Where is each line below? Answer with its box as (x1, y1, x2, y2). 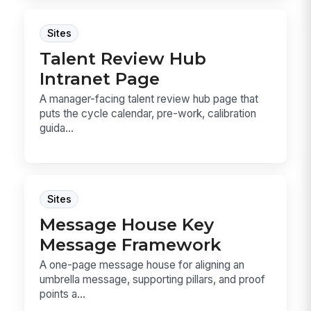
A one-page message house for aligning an (40, 258, 245, 272)
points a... (40, 287, 86, 301)
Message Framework (40, 234, 222, 255)
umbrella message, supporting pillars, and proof (40, 273, 266, 287)
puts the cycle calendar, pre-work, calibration (40, 106, 257, 120)
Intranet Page (40, 67, 160, 89)
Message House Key (40, 214, 215, 235)
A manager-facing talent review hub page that (40, 92, 259, 106)
